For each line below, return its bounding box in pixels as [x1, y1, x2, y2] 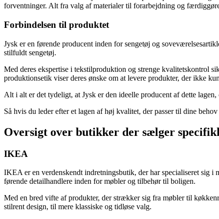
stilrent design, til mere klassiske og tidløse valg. [4, 202, 152, 211]
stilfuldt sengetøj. [4, 48, 56, 57]
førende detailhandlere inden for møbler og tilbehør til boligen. [4, 177, 196, 186]
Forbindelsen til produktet [4, 20, 109, 30]
